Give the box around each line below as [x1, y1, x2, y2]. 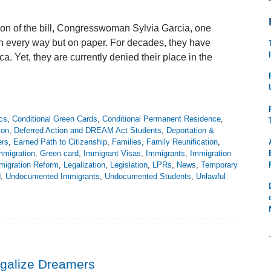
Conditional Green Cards [12, 114, 97, 124]
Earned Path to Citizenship [13, 137, 107, 147]
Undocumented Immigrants [5, 172, 100, 181]
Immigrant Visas [83, 149, 141, 158]
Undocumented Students [105, 172, 191, 181]
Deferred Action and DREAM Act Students [14, 126, 162, 135]
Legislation [110, 160, 148, 170]
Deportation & [166, 126, 214, 135]
